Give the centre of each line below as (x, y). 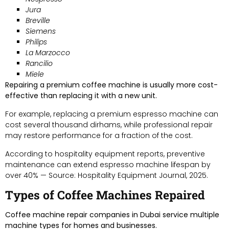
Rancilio (39, 63)
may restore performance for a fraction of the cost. (99, 135)
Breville (38, 20)
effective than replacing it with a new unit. (81, 95)
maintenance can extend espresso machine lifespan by (108, 164)
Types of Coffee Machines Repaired (105, 194)
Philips (36, 42)
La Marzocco (48, 52)
